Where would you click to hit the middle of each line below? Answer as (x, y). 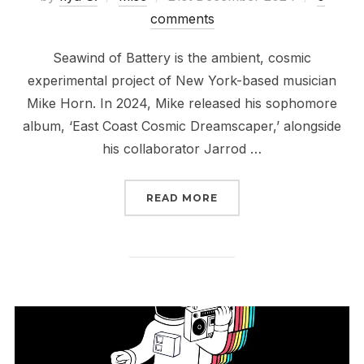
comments (182, 18)
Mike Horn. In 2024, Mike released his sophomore (182, 103)
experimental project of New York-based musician (182, 80)
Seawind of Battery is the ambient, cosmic (182, 57)
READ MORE (182, 197)
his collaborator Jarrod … (182, 148)
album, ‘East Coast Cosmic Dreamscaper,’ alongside (182, 126)
